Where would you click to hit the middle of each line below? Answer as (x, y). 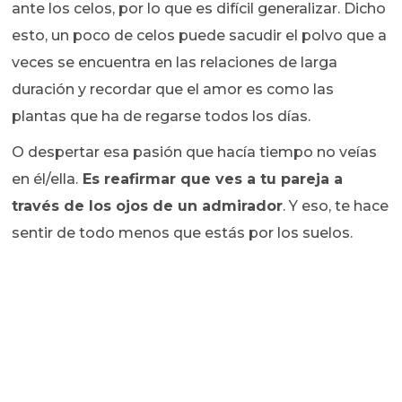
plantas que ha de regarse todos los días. (162, 116)
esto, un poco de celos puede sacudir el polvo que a (200, 35)
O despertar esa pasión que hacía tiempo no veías (195, 152)
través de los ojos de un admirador (148, 205)
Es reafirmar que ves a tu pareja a (211, 179)
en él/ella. (45, 179)
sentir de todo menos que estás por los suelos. (184, 232)
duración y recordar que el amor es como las (173, 89)
